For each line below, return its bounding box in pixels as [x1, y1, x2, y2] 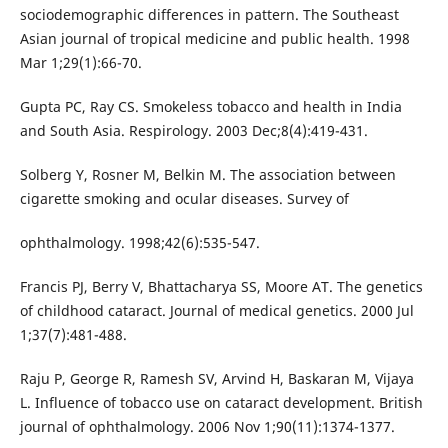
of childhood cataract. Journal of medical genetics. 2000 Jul [19, 301, 414, 321]
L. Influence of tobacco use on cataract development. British [19, 393, 423, 413]
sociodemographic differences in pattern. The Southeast [19, 5, 399, 25]
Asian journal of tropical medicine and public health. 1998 [19, 29, 410, 49]
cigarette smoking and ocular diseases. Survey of [19, 189, 349, 209]
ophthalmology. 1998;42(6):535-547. [19, 233, 260, 253]
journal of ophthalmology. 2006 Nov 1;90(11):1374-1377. [19, 417, 395, 437]
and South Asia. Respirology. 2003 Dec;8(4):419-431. [19, 121, 368, 141]
